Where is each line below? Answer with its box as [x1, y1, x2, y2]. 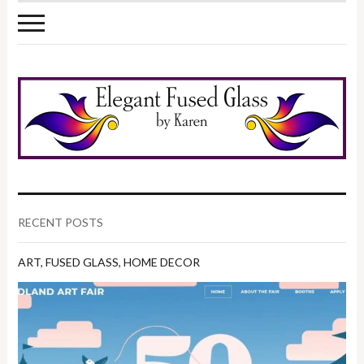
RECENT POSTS [18, 214, 104, 229]
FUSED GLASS [45, 254, 119, 269]
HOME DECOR [123, 254, 201, 269]
